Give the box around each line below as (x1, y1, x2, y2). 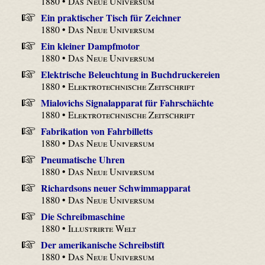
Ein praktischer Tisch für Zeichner (40, 10, 181, 24)
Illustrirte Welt (68, 221, 137, 234)
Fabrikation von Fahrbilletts (40, 124, 153, 138)
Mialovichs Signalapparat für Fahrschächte (40, 95, 214, 109)
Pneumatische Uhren (40, 152, 125, 166)
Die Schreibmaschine (40, 209, 125, 223)
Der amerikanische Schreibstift (40, 237, 164, 251)
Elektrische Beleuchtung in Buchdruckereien (40, 67, 220, 81)
